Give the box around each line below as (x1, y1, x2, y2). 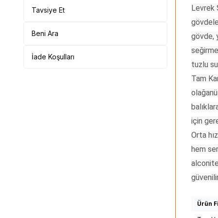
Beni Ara (32, 29, 58, 37)
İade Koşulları (32, 52, 74, 61)
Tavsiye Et (32, 5, 65, 14)
